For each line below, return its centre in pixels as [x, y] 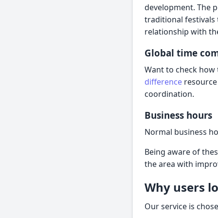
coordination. [169, 94]
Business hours [178, 115]
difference [163, 82]
